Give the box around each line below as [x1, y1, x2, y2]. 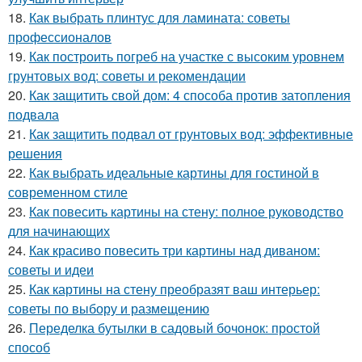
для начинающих [8, 221, 110, 241]
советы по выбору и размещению [8, 299, 209, 318]
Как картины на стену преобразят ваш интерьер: [29, 280, 320, 299]
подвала [8, 105, 59, 124]
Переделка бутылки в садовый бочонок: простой [29, 318, 320, 338]
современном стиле [8, 183, 128, 202]
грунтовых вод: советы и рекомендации [8, 66, 246, 86]
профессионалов [8, 27, 112, 47]
